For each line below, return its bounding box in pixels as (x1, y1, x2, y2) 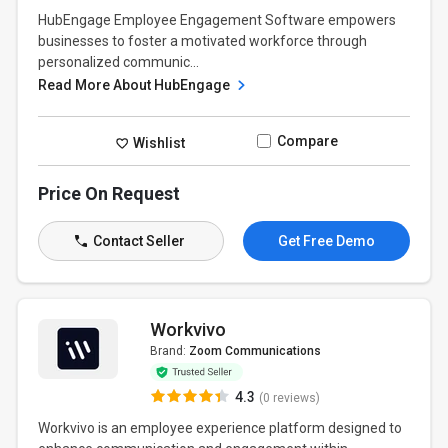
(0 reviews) (258, 391, 320, 405)
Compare (276, 133, 338, 149)
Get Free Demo (277, 233, 375, 249)
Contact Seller (89, 233, 185, 249)
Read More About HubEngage (38, 77, 234, 93)
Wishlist (130, 134, 186, 151)
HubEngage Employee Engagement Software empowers (38, 12, 397, 28)
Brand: (149, 344, 189, 358)
